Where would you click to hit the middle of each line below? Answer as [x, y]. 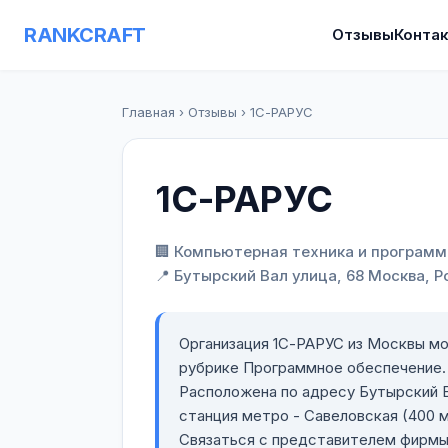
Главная [148, 112]
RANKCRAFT [85, 35]
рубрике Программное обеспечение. [312, 367]
